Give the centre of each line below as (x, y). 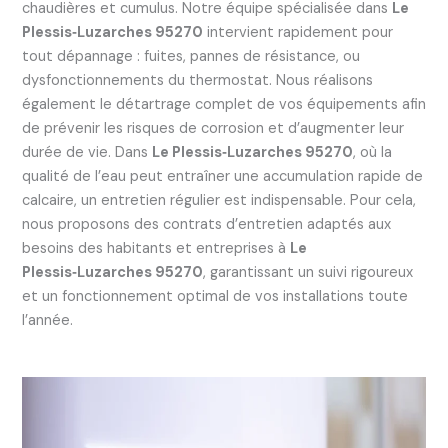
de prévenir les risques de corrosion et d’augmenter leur (212, 128)
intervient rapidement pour (297, 32)
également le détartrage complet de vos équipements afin (223, 104)
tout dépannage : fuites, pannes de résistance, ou (190, 56)
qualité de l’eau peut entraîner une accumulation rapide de (222, 176)
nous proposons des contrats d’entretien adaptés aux (206, 224)
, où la (372, 152)
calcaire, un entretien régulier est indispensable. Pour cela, (218, 200)
